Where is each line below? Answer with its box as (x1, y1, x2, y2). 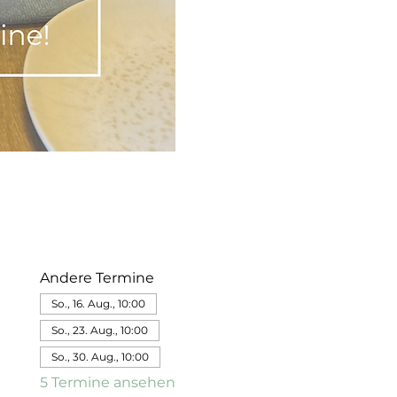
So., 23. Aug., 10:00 (51, 323, 148, 337)
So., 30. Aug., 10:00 (51, 350, 149, 363)
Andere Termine (39, 269, 154, 286)
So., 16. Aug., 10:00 (51, 297, 145, 310)
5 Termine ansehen (39, 374, 175, 391)
